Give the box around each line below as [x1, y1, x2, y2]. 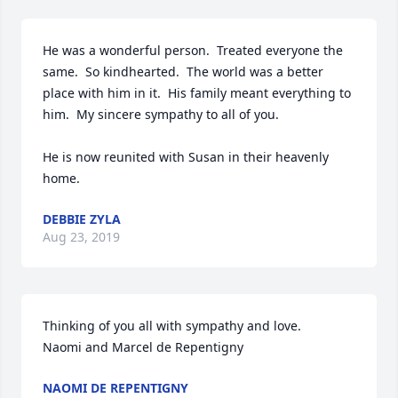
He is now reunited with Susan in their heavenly [43, 148, 329, 165]
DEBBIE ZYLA [43, 211, 121, 227]
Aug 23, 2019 [43, 228, 120, 245]
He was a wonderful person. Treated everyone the [43, 42, 343, 59]
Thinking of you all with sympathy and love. [43, 317, 305, 334]
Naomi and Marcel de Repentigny [43, 338, 247, 355]
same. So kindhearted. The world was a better [43, 63, 323, 80]
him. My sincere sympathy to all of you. [43, 106, 279, 123]
